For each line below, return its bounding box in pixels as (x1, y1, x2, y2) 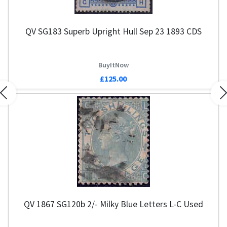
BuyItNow (95, 60, 126, 69)
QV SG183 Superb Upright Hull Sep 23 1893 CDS (22, 26, 199, 37)
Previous (3, 93, 33, 104)
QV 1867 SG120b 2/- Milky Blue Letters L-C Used (21, 198, 201, 210)
